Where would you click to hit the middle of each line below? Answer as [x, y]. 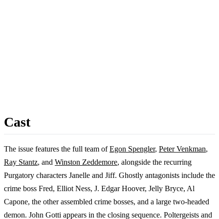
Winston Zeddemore [86, 162]
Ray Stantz [21, 162]
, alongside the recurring [154, 162]
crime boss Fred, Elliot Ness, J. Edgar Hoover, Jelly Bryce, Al [99, 188]
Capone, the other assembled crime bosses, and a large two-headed [107, 201]
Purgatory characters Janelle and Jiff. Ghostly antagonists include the [109, 175]
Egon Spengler [132, 149]
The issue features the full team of [57, 149]
